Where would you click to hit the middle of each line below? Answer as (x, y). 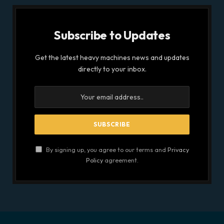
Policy (94, 160)
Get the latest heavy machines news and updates (112, 57)
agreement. (120, 160)
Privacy (178, 149)
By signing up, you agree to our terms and (106, 149)
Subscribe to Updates (112, 35)
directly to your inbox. (112, 69)
